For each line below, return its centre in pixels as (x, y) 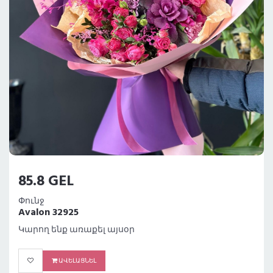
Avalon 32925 (48, 213)
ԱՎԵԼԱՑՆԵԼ (77, 261)
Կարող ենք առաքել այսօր (76, 230)
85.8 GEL (46, 182)
